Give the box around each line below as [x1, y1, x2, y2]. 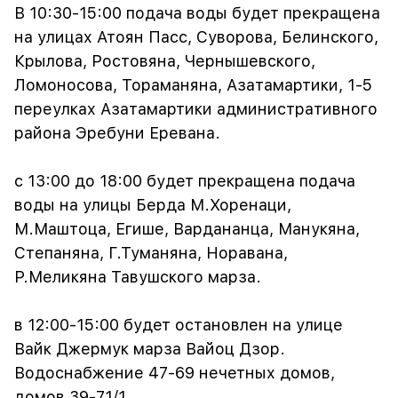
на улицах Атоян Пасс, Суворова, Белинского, [14, 28, 378, 47]
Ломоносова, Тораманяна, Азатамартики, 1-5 [14, 76, 372, 95]
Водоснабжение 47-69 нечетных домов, [14, 363, 335, 383]
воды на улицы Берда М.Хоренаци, [14, 195, 291, 215]
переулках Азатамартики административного [14, 99, 378, 119]
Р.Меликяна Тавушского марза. [14, 267, 261, 287]
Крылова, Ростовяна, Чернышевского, [14, 52, 315, 71]
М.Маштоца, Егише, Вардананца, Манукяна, [14, 219, 360, 239]
